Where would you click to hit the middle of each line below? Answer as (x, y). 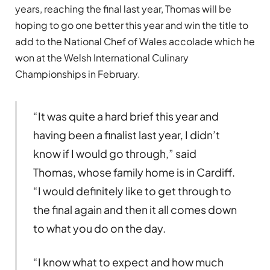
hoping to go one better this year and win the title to (132, 25)
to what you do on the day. (99, 228)
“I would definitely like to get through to (132, 191)
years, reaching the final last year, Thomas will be (123, 9)
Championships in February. (78, 74)
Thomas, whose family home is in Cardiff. (134, 172)
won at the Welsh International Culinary (102, 58)
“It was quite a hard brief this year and (126, 116)
